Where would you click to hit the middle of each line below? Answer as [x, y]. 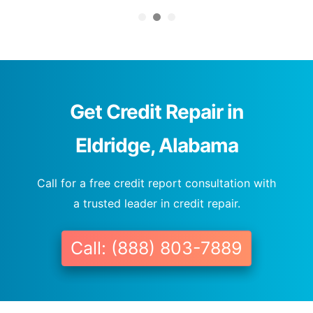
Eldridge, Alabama [156, 146]
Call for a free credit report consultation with [156, 183]
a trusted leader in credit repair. [156, 204]
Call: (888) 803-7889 [156, 248]
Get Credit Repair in [156, 112]
